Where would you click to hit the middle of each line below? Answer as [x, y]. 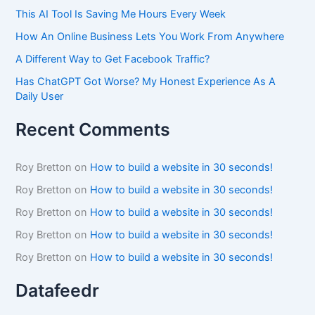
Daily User [40, 97]
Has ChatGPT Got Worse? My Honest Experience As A [146, 82]
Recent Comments [93, 130]
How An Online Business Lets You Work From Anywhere [150, 37]
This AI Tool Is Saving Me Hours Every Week [121, 14]
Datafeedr [58, 291]
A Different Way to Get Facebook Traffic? [113, 59]
